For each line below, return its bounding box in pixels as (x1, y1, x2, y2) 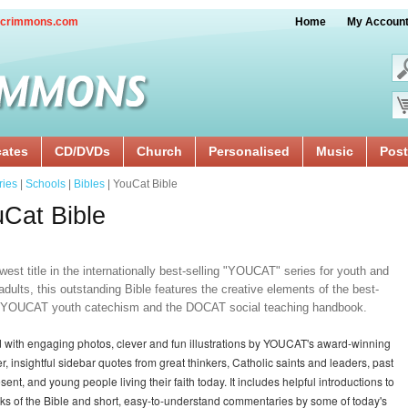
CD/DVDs (55, 144, 110, 158)
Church (137, 144, 182, 158)
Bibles (74, 178, 105, 190)
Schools (25, 178, 66, 190)
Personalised (209, 144, 290, 158)
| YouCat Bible (105, 178, 178, 190)
